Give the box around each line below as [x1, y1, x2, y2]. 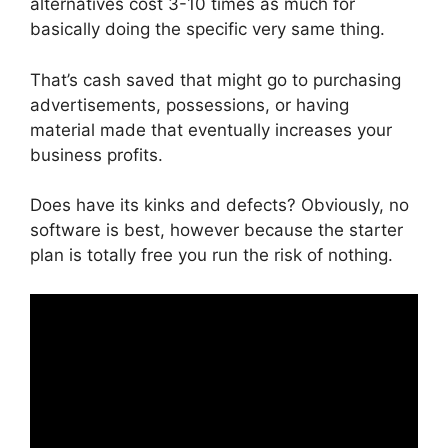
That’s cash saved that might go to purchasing [30, 69, 401, 90]
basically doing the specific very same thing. [30, 19, 385, 39]
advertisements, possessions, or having [30, 94, 349, 115]
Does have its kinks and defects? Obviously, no [30, 195, 409, 215]
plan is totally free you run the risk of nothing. [30, 245, 393, 265]
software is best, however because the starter [30, 220, 403, 240]
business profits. [30, 144, 163, 165]
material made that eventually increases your [30, 119, 392, 140]
